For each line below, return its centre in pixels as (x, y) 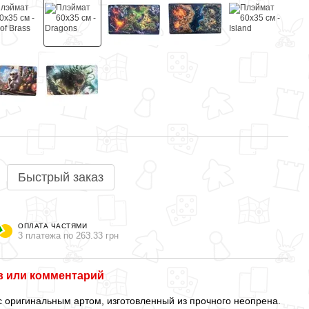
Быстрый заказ (61, 177)
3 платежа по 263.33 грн (68, 235)
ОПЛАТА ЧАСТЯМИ (52, 226)
